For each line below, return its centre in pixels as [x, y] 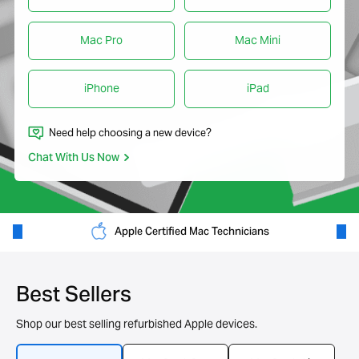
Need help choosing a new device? [130, 133]
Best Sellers [74, 296]
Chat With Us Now [74, 159]
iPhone [101, 88]
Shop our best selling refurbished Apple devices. [137, 324]
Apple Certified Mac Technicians [191, 232]
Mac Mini [258, 40]
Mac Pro [101, 40]
